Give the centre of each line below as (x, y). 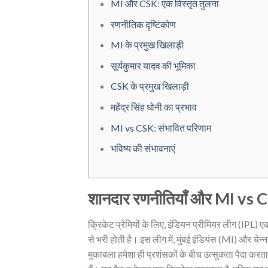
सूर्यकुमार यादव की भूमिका (153, 65)
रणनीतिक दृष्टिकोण (143, 24)
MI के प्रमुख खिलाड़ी (147, 45)
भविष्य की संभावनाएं (143, 148)
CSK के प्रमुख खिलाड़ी (150, 86)
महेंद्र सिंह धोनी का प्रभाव (153, 106)
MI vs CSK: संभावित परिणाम (161, 127)
